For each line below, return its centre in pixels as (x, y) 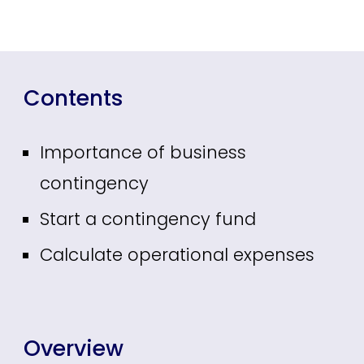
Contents (74, 98)
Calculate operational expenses (178, 255)
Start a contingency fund (148, 219)
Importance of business (143, 152)
